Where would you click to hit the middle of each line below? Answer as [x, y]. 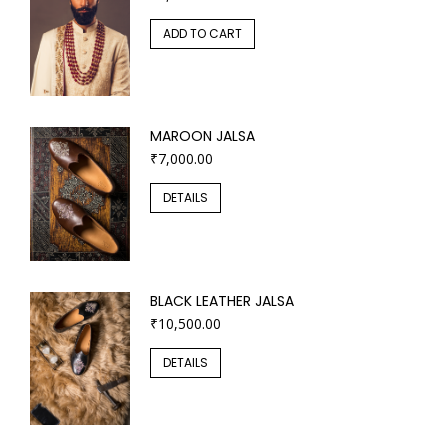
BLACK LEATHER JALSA [222, 300]
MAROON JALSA [202, 136]
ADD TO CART [202, 33]
